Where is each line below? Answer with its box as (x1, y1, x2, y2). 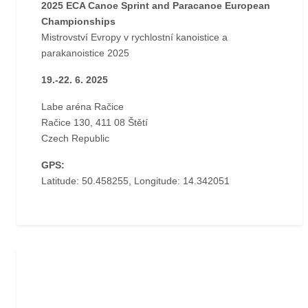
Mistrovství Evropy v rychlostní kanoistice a (41, 32, 228, 43)
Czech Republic (41, 133, 109, 144)
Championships (41, 16, 115, 27)
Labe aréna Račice (41, 101, 124, 113)
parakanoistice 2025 (41, 47, 129, 59)
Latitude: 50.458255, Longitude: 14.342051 (41, 175, 230, 187)
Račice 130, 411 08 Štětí (41, 117, 148, 129)
